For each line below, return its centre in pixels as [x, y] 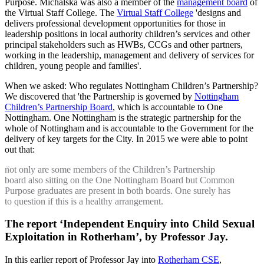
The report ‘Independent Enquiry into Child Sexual [130, 224]
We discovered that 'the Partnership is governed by [100, 96]
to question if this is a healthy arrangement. [84, 201]
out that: [20, 149]
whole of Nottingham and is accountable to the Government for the [129, 128]
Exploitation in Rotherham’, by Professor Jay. [116, 237]
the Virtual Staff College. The [61, 12]
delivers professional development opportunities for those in [115, 23]
